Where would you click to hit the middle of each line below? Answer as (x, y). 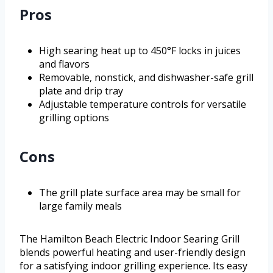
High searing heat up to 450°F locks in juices (140, 51)
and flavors (64, 64)
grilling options (74, 118)
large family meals (80, 206)
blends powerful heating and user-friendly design (133, 253)
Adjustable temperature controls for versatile (143, 105)
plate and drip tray (81, 91)
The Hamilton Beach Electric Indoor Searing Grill (129, 239)
